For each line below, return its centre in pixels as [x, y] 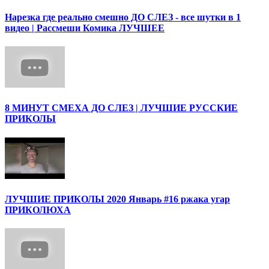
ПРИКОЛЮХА [38, 210]
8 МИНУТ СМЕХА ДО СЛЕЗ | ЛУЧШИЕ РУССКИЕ [121, 108]
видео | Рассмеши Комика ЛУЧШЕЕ [85, 28]
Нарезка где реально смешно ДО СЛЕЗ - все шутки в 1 [123, 17]
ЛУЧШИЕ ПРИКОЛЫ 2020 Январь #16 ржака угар [117, 199]
